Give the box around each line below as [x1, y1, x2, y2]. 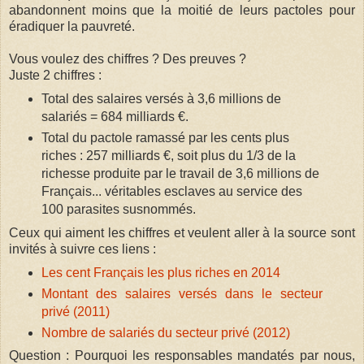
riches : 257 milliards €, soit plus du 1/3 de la [41, 148, 296, 162]
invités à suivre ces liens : [9, 241, 156, 256]
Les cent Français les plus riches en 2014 [41, 265, 280, 279]
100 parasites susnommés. [41, 201, 199, 216]
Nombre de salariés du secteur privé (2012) [41, 325, 290, 340]
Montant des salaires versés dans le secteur [41, 286, 323, 301]
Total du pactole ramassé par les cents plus [41, 130, 289, 145]
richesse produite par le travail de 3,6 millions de [41, 166, 319, 180]
